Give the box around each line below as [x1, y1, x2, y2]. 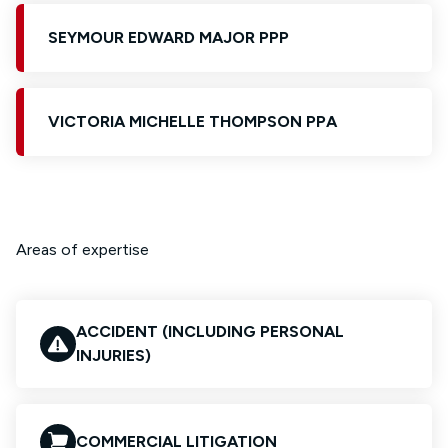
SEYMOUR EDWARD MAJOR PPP [48, 28, 289, 47]
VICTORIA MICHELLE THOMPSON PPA [48, 112, 337, 131]
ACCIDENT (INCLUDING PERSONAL [76, 322, 344, 341]
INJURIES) [76, 346, 151, 365]
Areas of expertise [16, 240, 149, 259]
